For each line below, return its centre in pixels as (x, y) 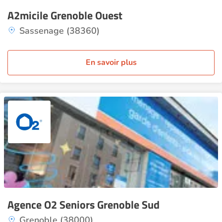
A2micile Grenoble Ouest (65, 15)
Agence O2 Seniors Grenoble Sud (83, 205)
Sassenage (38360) (59, 31)
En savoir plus (111, 62)
